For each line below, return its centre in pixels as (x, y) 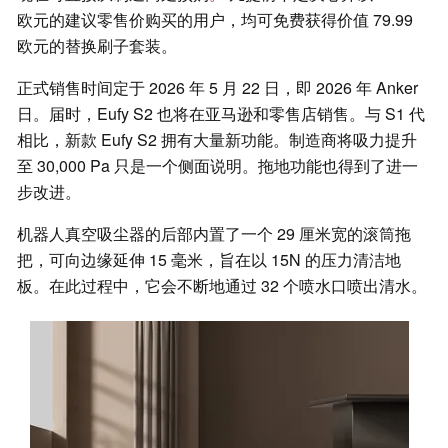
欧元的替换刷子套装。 (97, 46)
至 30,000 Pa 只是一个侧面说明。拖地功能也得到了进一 (217, 166)
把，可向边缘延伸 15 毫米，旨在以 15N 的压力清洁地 (209, 260)
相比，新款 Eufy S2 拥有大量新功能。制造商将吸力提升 (217, 140)
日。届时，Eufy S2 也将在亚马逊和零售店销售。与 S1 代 (221, 114)
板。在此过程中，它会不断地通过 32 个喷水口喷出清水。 (222, 286)
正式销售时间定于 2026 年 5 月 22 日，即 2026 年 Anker (217, 88)
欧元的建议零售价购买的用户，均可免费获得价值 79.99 (215, 20)
